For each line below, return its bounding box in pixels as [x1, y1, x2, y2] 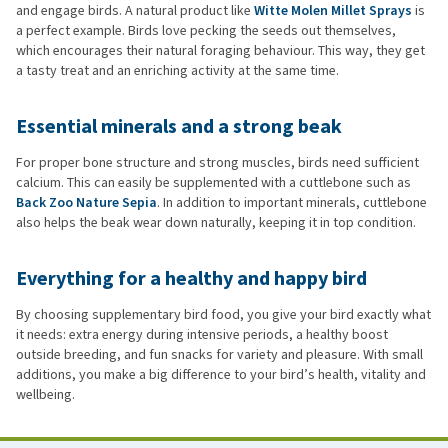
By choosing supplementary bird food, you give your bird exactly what [16, 305, 431, 325]
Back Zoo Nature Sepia [16, 193, 157, 213]
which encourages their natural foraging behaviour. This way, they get [16, 41, 425, 61]
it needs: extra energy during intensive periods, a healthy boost [16, 325, 388, 345]
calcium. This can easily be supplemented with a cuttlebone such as [16, 173, 411, 193]
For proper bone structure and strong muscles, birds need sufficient [16, 153, 419, 173]
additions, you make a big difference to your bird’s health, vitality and [16, 365, 426, 385]
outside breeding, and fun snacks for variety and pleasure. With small [16, 345, 423, 365]
